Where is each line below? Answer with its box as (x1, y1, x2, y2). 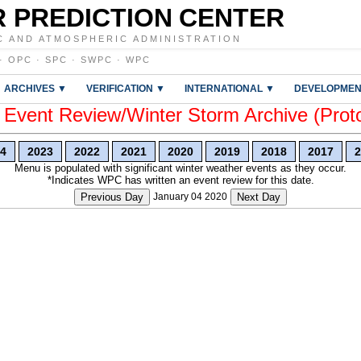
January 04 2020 (153, 191, 227, 202)
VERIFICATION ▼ (86, 83, 165, 93)
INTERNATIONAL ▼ (185, 83, 275, 93)
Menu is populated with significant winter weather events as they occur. (15, 162, 346, 174)
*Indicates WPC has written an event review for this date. (47, 174, 314, 186)
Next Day (237, 191, 280, 203)
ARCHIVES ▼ (4, 83, 67, 93)
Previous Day (81, 191, 143, 203)
